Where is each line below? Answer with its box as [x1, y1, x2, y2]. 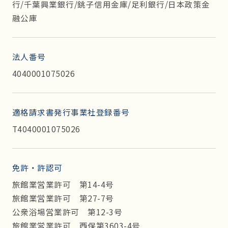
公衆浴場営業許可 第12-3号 [12, 206, 123, 217]
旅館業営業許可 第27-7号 [12, 192, 114, 204]
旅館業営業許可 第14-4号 [12, 178, 114, 190]
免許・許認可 [12, 161, 63, 173]
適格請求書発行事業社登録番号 [12, 106, 130, 118]
